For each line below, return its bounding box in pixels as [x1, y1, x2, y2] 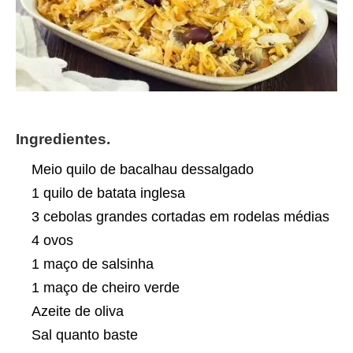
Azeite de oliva [32, 303, 124, 319]
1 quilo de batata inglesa [32, 184, 185, 201]
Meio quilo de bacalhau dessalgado [32, 161, 254, 177]
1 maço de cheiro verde [32, 279, 180, 295]
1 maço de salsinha [32, 255, 154, 272]
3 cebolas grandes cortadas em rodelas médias [32, 208, 329, 225]
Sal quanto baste [32, 326, 138, 343]
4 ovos [32, 232, 73, 248]
